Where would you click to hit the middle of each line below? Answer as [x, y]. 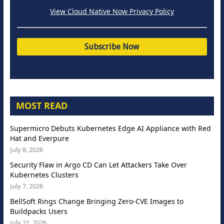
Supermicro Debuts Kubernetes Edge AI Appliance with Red [110, 128]
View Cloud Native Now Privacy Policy [112, 11]
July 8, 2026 [26, 150]
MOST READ [41, 106]
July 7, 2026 [26, 186]
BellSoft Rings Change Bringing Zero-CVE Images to [96, 201]
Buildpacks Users [38, 211]
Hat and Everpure [39, 138]
